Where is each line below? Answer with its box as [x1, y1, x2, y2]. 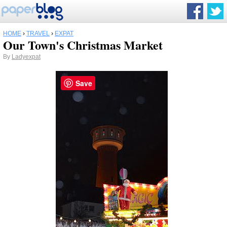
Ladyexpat [12, 53, 41, 60]
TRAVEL [26, 30, 50, 37]
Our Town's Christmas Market [3, 36, 163, 54]
